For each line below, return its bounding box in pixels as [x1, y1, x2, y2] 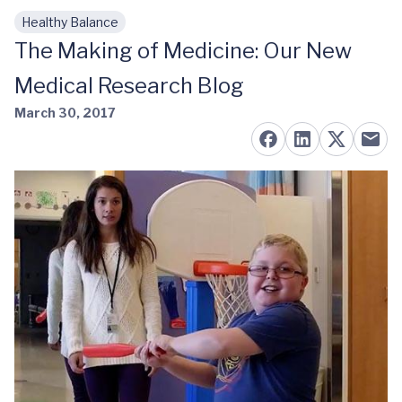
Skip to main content [28, 22, 171, 39]
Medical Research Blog [14, 73, 244, 99]
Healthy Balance [22, 14, 118, 30]
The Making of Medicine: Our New [14, 38, 352, 64]
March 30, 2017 [14, 105, 116, 120]
